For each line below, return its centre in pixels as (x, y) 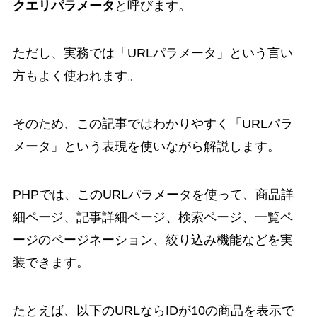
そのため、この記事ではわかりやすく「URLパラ (152, 124)
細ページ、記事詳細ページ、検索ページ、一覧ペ (152, 218)
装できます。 (51, 263)
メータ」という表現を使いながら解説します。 (146, 147)
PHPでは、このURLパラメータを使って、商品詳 (153, 195)
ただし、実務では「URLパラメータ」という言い (152, 53)
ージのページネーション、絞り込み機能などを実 (152, 240)
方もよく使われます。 (76, 76)
